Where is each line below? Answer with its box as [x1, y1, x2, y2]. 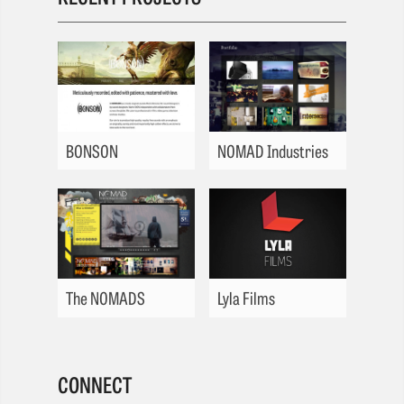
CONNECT [58, 367, 132, 399]
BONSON [66, 136, 119, 163]
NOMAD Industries [216, 136, 328, 163]
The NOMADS [66, 284, 146, 311]
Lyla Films [216, 284, 275, 311]
